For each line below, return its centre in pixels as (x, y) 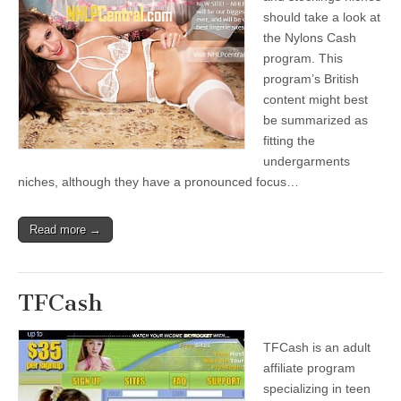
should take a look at (322, 17)
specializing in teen (317, 388)
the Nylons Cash (310, 38)
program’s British (311, 79)
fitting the (289, 141)
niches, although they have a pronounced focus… (158, 182)
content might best (316, 99)
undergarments (307, 161)
